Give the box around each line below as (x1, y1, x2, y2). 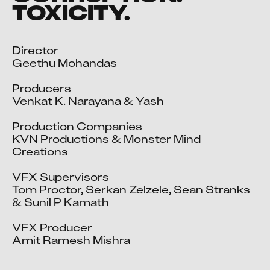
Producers (12, 81, 71, 96)
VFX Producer (12, 220, 92, 235)
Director (12, 43, 58, 58)
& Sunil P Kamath (12, 195, 109, 210)
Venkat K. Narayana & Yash (12, 93, 164, 108)
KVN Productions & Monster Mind (12, 131, 201, 146)
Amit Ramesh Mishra (12, 233, 130, 248)
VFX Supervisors (12, 169, 109, 184)
